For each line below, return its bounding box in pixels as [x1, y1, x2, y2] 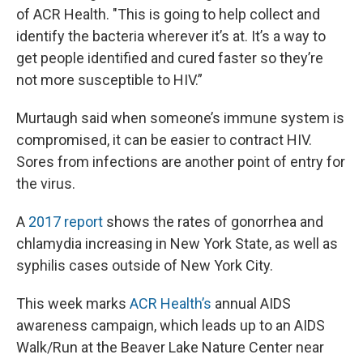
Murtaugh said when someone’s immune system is [16, 109, 344, 127]
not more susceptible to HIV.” [16, 71, 206, 89]
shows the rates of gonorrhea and [103, 213, 323, 231]
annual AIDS [211, 295, 291, 313]
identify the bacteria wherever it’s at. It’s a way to [16, 28, 326, 45]
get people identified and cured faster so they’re [16, 49, 323, 67]
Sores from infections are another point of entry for [16, 153, 345, 171]
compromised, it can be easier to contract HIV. [16, 131, 312, 149]
